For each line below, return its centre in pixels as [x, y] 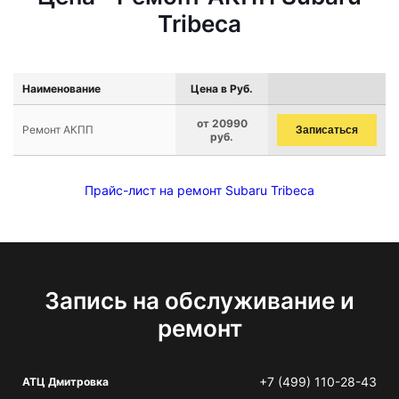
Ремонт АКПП [58, 130]
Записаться [327, 130]
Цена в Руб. [222, 89]
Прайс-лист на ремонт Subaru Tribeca [199, 190]
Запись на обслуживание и [199, 301]
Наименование [61, 89]
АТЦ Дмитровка [65, 382]
